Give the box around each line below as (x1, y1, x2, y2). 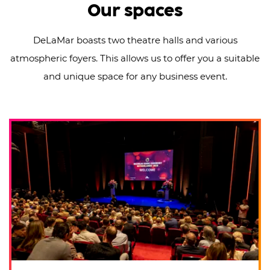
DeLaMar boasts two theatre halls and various (33, 34, 237, 46)
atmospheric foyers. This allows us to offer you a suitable (10, 52, 260, 64)
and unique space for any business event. (43, 71, 227, 83)
